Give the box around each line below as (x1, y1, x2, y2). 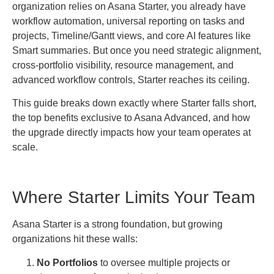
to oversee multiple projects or (98, 257, 230, 268)
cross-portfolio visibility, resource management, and (12, 60, 234, 70)
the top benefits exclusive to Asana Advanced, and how (12, 113, 250, 124)
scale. (12, 142, 38, 153)
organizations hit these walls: (12, 234, 138, 245)
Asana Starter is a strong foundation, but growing (12, 219, 223, 230)
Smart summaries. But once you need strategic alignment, (12, 45, 261, 56)
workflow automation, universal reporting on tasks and (12, 16, 245, 26)
